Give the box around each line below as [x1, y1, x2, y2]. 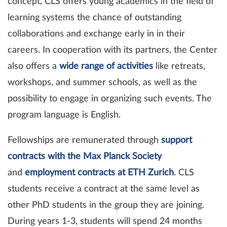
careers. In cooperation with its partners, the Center [8, 46, 217, 55]
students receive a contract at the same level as [8, 184, 200, 194]
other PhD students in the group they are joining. [8, 201, 204, 210]
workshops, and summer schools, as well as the [8, 78, 197, 88]
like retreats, [153, 62, 205, 71]
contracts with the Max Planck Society [8, 152, 162, 162]
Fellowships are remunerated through [8, 136, 161, 145]
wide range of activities [59, 62, 153, 71]
